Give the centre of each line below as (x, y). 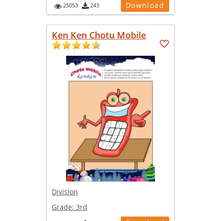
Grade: (64, 207)
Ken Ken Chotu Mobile (99, 35)
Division (65, 192)
